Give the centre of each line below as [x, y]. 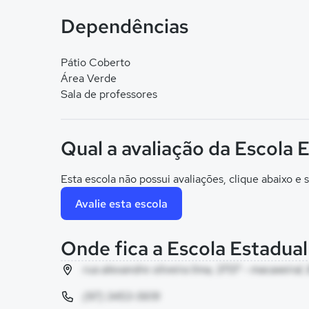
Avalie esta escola [121, 203]
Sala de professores [109, 94]
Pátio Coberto [96, 62]
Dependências [124, 26]
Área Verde [89, 78]
